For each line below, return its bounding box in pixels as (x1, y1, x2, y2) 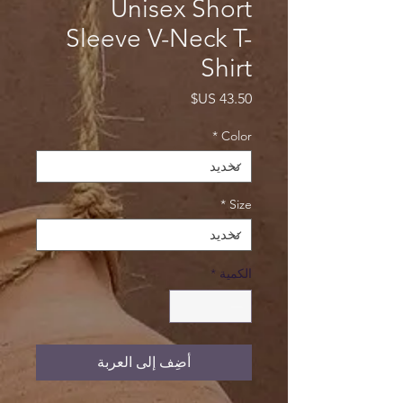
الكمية (219, 264, 252, 282)
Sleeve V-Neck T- (66, 22, 252, 53)
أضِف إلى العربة (97, 353, 191, 371)
